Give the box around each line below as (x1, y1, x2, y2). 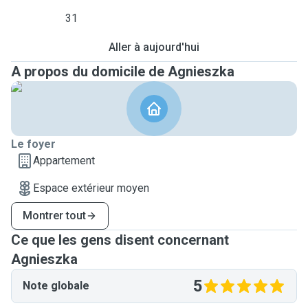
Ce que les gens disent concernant (11, 232, 229, 248)
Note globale (23, 279, 89, 292)
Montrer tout (23, 209, 86, 222)
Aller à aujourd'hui (109, 41, 199, 54)
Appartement (33, 154, 95, 167)
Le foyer (11, 137, 56, 151)
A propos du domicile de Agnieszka (11, 63, 234, 80)
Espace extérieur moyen (33, 181, 149, 195)
